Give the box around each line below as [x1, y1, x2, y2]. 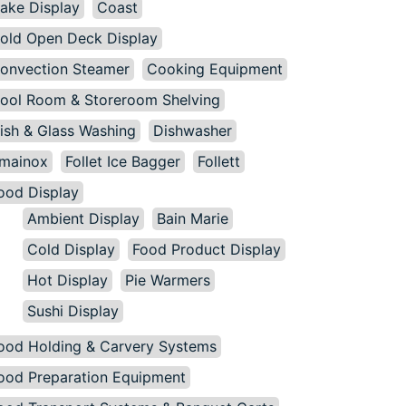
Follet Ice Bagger [65, 152, 180, 170]
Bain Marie [157, 209, 228, 227]
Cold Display [27, 240, 115, 258]
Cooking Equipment [147, 60, 283, 78]
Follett [198, 152, 240, 170]
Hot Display [27, 271, 108, 289]
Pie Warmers [125, 271, 210, 289]
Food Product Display [132, 240, 281, 258]
